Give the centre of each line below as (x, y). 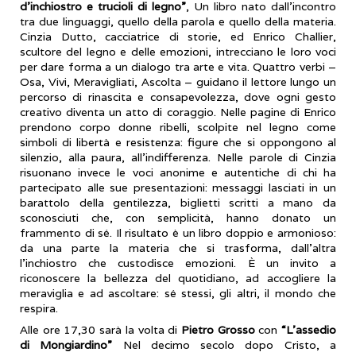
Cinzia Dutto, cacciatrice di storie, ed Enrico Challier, (178, 37)
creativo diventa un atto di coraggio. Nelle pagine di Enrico (178, 112)
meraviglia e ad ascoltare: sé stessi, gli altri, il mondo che (178, 294)
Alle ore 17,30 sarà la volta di (101, 329)
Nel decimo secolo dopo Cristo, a (230, 344)
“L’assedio (307, 329)
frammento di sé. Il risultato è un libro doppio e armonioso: (178, 233)
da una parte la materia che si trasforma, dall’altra (178, 248)
